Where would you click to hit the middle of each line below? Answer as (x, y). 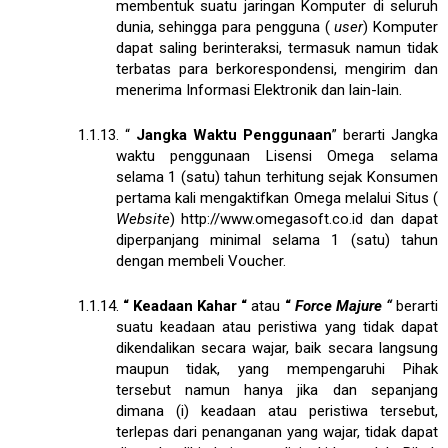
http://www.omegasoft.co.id (272, 218)
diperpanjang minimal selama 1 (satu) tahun (276, 239)
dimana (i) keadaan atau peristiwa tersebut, (276, 410)
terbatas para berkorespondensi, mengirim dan (276, 68)
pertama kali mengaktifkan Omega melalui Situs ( (276, 197)
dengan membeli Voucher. (200, 260)
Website (142, 218)
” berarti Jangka (385, 134)
